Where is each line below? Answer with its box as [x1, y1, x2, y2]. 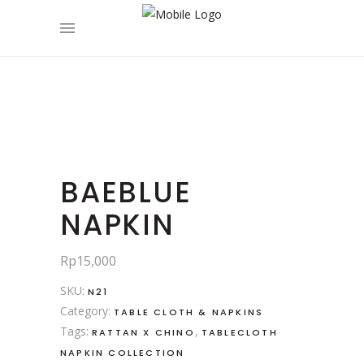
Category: [60, 302, 114, 318]
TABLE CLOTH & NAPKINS [114, 305, 264, 318]
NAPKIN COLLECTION [60, 345, 185, 359]
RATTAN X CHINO [92, 325, 195, 339]
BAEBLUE [60, 171, 192, 212]
